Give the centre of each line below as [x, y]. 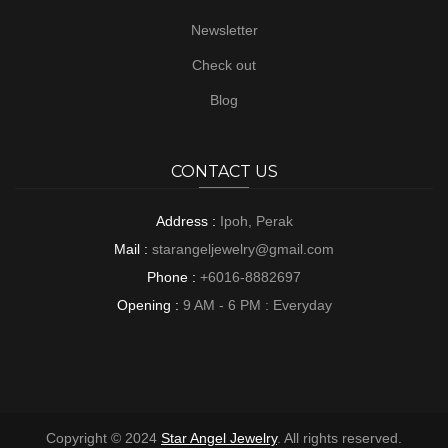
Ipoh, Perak [256, 221]
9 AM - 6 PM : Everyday [257, 305]
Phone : [173, 277]
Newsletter [224, 30]
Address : [187, 221]
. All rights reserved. [339, 438]
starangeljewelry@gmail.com [243, 249]
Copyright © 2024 [103, 438]
